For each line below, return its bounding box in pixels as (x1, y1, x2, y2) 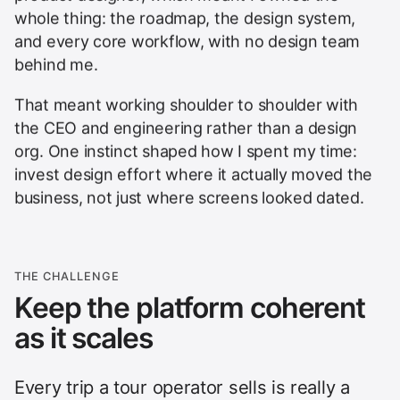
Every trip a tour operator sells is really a (14, 374, 350, 397)
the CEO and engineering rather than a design (14, 117, 358, 137)
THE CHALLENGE (14, 268, 121, 282)
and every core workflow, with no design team (14, 30, 361, 50)
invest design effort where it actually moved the (14, 163, 372, 183)
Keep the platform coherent (14, 288, 365, 324)
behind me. (14, 54, 98, 73)
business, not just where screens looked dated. (14, 187, 364, 206)
